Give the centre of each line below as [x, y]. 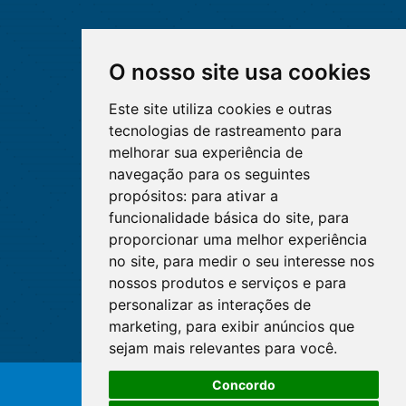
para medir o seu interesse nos [268, 261]
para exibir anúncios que [270, 326]
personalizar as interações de [209, 304]
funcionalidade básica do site [209, 217]
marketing [143, 326]
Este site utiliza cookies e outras [220, 109]
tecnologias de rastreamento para [225, 130]
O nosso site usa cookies [239, 72]
